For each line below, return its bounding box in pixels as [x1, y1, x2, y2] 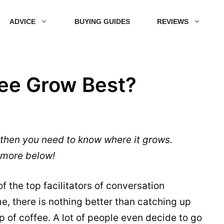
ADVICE [9, 17, 35, 25]
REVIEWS [157, 17, 188, 25]
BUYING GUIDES [74, 17, 130, 25]
